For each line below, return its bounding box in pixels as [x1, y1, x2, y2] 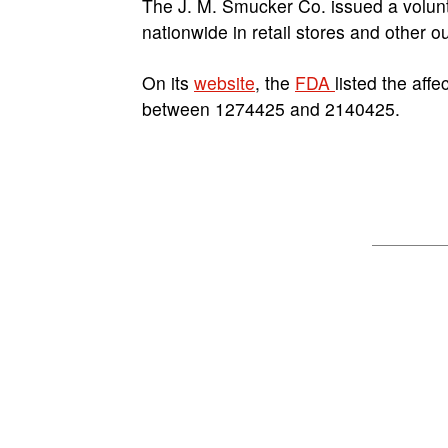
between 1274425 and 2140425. [142, 96, 400, 121]
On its [142, 70, 194, 95]
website [194, 70, 255, 95]
